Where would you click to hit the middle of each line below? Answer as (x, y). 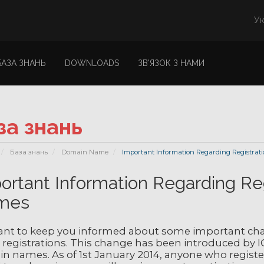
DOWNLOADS (92, 63)
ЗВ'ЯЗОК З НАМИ (171, 63)
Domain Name (85, 152)
